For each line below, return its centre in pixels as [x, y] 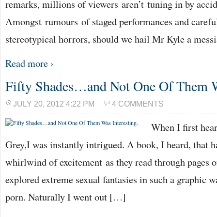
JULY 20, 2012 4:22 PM [54, 104]
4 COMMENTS [138, 104]
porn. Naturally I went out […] [66, 197]
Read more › [30, 63]
